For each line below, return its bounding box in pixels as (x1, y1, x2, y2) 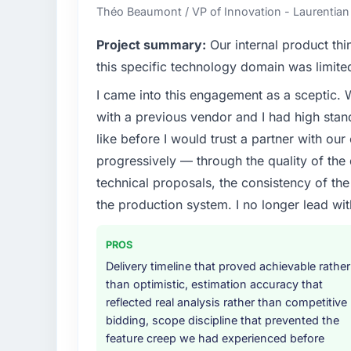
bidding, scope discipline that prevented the (105, 313, 339, 327)
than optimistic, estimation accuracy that (105, 277, 323, 291)
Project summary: (96, 36, 206, 52)
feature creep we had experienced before (105, 331, 324, 345)
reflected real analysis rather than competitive (105, 295, 347, 309)
